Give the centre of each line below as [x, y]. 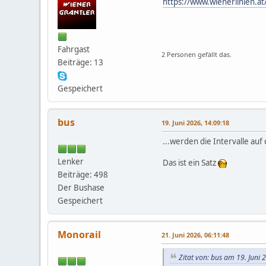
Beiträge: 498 [83, 174]
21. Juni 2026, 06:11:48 [196, 235]
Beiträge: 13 [81, 62]
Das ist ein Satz [191, 162]
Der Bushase [81, 187]
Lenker [71, 161]
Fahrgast [74, 49]
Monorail [80, 234]
